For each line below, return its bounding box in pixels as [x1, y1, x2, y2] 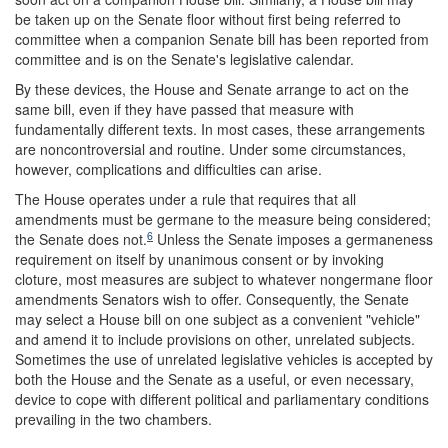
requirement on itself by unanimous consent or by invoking [15, 249, 384, 269]
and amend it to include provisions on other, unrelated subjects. [15, 329, 415, 349]
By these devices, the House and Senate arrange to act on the [15, 79, 409, 99]
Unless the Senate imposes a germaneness [153, 229, 433, 249]
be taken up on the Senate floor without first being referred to [15, 9, 401, 29]
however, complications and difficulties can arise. [15, 159, 322, 179]
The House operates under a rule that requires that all [15, 189, 356, 209]
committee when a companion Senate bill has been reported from [15, 29, 429, 49]
